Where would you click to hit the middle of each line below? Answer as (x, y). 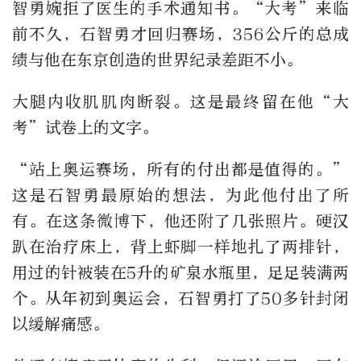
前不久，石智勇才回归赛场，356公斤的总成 (180, 35)
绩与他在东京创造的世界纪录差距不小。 (157, 60)
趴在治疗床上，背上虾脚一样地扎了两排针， (180, 247)
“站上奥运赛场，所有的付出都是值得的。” (180, 170)
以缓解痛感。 (60, 325)
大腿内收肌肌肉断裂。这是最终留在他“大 (180, 102)
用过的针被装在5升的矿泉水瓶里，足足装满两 (180, 273)
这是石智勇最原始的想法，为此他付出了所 (180, 196)
